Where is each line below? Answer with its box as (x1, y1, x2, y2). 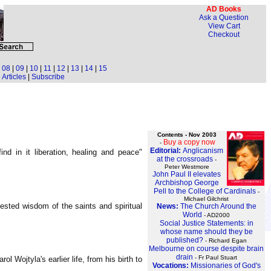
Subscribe (31, 73, 65, 81)
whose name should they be (160, 227, 253, 237)
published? (166, 236, 203, 245)
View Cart (207, 22, 240, 30)
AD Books (206, 5, 241, 13)
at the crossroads (157, 155, 213, 164)
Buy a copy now (163, 138, 215, 147)
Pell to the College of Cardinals (153, 187, 256, 196)
